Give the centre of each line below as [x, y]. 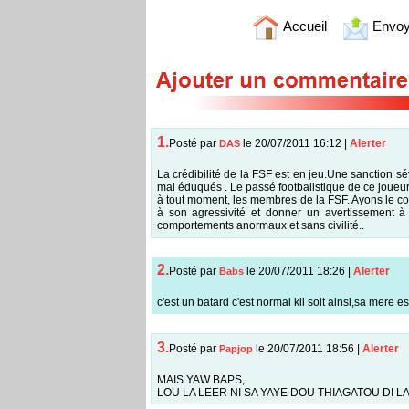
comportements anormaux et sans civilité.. [260, 225]
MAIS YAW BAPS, [200, 379]
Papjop [236, 348]
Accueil [303, 26]
